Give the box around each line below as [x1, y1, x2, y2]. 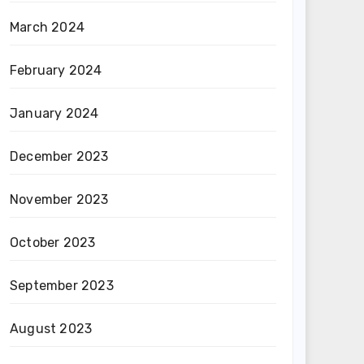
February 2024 [10, 63, 102, 78]
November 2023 [10, 192, 109, 207]
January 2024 [10, 106, 99, 121]
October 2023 [10, 235, 96, 250]
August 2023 [10, 321, 93, 336]
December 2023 [10, 149, 109, 164]
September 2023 [10, 278, 114, 293]
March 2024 [10, 19, 84, 35]
